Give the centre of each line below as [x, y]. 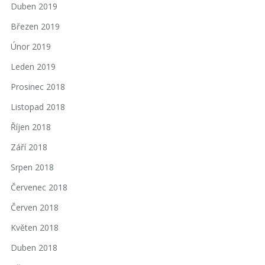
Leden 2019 [33, 67]
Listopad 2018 [38, 107]
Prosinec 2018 [38, 87]
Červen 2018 [35, 208]
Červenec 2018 [39, 188]
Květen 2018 [35, 228]
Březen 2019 [35, 27]
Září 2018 [29, 147]
